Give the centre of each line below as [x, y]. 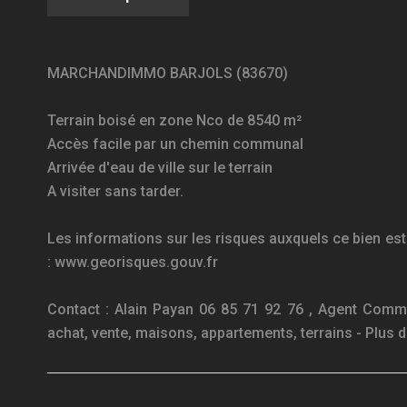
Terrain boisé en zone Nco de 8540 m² [174, 120]
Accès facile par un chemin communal [175, 144]
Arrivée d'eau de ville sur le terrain [160, 168]
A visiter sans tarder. [115, 191]
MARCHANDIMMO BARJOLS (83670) [168, 73]
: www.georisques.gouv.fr [133, 262]
